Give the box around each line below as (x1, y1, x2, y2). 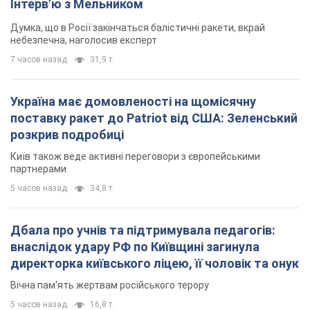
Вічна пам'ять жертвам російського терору (10, 280, 209, 291)
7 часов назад (10, 55, 67, 65)
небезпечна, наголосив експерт (10, 35, 157, 46)
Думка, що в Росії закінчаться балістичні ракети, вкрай (10, 22, 265, 34)
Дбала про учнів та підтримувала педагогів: (10, 223, 275, 238)
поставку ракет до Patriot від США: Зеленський (10, 111, 298, 126)
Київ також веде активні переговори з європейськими (10, 151, 260, 163)
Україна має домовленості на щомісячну (10, 94, 256, 109)
